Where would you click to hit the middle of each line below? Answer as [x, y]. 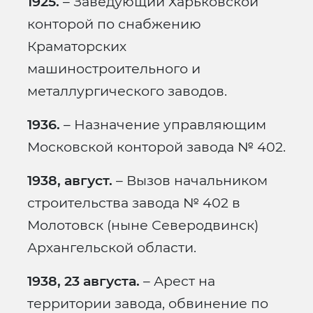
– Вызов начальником [190, 181]
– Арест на [177, 281]
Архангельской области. [112, 248]
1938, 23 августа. [83, 281]
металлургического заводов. [127, 91]
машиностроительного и [114, 69]
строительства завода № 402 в [134, 203]
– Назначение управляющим [163, 125]
